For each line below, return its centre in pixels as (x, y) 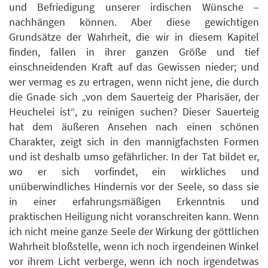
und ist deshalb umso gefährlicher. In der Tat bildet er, (134, 157)
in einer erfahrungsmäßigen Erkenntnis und (134, 202)
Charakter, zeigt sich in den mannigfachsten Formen (134, 142)
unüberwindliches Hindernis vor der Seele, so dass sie (134, 187)
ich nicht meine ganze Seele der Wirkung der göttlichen (134, 232)
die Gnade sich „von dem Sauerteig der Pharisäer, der (134, 97)
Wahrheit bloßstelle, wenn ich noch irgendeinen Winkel (134, 246)
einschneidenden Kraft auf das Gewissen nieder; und (134, 67)
